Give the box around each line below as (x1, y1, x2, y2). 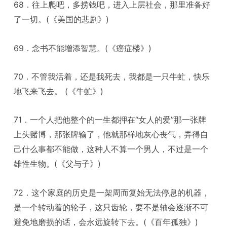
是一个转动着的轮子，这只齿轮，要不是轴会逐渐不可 (14, 202, 209, 212)
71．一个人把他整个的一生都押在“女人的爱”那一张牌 (14, 115, 207, 125)
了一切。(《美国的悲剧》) (14, 14, 109, 25)
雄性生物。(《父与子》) (14, 159, 101, 169)
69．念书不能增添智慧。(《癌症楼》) (14, 43, 152, 53)
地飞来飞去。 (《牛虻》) (14, 86, 104, 97)
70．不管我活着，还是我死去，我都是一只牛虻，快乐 (14, 71, 210, 82)
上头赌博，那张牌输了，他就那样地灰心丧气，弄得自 (14, 129, 209, 140)
